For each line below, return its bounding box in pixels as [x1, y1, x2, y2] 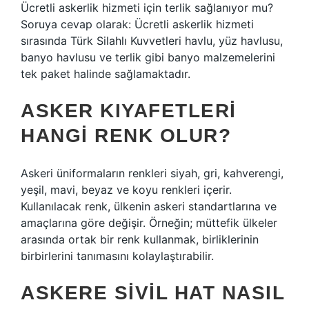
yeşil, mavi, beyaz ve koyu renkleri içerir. [21, 183, 232, 197]
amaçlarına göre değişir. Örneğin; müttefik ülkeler [21, 216, 277, 230]
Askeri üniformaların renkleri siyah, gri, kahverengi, [21, 166, 283, 180]
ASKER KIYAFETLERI [21, 100, 237, 121]
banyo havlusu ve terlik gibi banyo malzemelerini [21, 50, 275, 64]
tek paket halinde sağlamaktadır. [21, 67, 190, 81]
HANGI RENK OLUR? [21, 125, 231, 146]
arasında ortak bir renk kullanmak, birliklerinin [21, 232, 259, 246]
